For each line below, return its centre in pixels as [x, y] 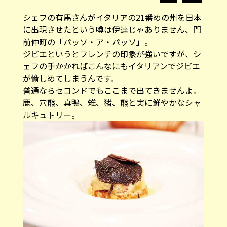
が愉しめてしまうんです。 [70, 78]
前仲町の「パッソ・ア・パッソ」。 [87, 42]
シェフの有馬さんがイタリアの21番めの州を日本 [112, 17]
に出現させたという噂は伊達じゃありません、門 [112, 30]
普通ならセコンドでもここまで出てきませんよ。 [112, 90]
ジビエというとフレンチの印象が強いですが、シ [112, 54]
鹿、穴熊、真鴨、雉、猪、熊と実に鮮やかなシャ [112, 103]
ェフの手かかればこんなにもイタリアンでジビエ [111, 66]
